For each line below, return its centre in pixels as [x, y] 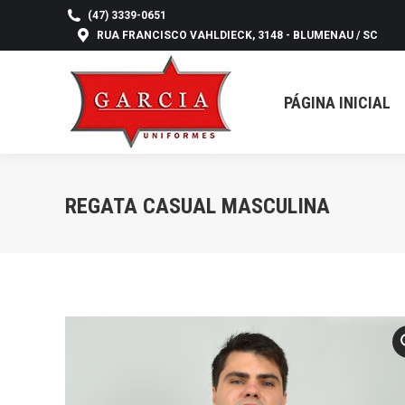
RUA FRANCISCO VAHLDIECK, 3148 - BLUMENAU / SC [237, 35]
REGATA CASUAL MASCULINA [198, 206]
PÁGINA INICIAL [337, 102]
